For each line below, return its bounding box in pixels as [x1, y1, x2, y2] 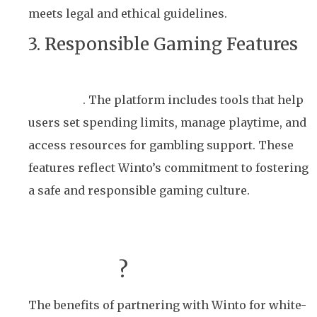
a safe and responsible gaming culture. [28, 183, 250, 198]
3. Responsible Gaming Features [28, 33, 298, 56]
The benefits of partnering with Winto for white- [28, 297, 306, 312]
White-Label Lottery [28, 234, 231, 260]
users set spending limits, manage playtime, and [28, 115, 306, 130]
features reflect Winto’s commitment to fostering [28, 161, 309, 175]
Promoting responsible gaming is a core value [28, 70, 292, 85]
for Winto [28, 93, 83, 108]
